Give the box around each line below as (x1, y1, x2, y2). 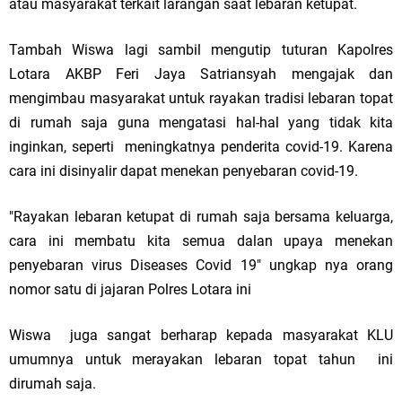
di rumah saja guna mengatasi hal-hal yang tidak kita (9, 114, 393, 131)
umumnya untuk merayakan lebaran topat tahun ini (9, 351, 393, 368)
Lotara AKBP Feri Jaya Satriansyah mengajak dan (9, 66, 393, 83)
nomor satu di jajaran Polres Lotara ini (9, 281, 251, 298)
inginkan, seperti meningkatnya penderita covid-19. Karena (9, 138, 393, 155)
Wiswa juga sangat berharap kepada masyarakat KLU (9, 327, 393, 344)
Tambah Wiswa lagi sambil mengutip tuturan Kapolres (9, 41, 393, 58)
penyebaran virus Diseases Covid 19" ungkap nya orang (9, 257, 393, 274)
